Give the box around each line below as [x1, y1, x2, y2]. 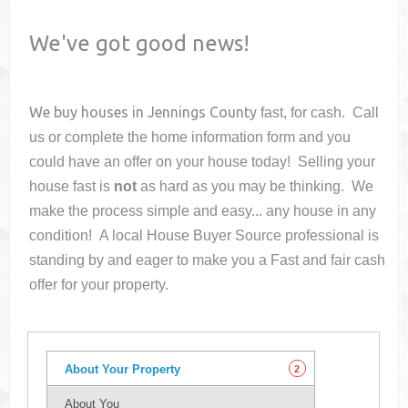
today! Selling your [251, 154, 376, 170]
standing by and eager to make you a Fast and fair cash [29, 252, 386, 269]
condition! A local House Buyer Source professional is [29, 228, 380, 244]
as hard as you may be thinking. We [137, 178, 374, 195]
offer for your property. [29, 277, 169, 293]
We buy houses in [29, 104, 148, 121]
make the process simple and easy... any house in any [29, 203, 377, 219]
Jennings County [148, 104, 258, 121]
